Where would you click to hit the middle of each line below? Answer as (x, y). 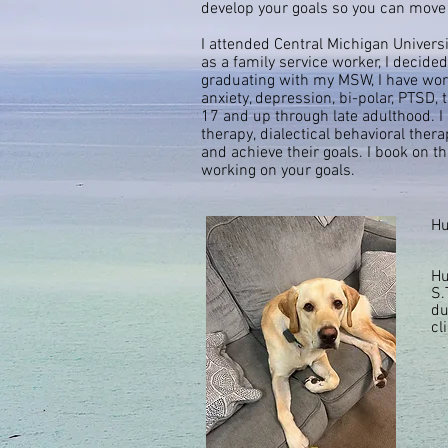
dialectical (295, 135)
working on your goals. (280, 171)
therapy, (230, 135)
